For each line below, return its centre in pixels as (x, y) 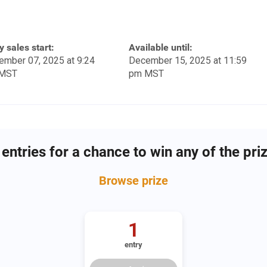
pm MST (146, 74)
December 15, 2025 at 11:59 (188, 61)
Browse (120, 181)
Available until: (161, 48)
